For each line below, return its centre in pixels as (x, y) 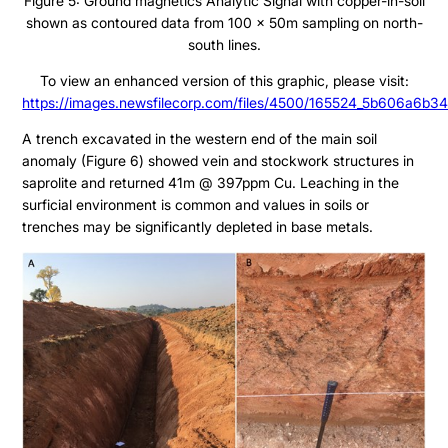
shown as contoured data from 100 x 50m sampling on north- (224, 22)
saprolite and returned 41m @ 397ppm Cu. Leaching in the (211, 182)
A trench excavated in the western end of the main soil (200, 138)
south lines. (224, 44)
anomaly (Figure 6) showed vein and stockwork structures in (218, 160)
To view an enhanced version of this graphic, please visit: (224, 80)
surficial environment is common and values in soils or (196, 204)
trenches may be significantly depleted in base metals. (198, 226)
